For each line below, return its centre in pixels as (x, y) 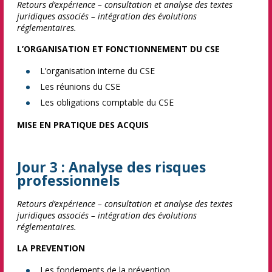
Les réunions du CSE (80, 87)
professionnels (68, 180)
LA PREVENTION (51, 248)
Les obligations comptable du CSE (107, 102)
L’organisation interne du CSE (97, 71)
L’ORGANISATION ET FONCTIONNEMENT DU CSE (118, 49)
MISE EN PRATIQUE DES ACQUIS (83, 125)
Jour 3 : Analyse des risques (111, 167)
